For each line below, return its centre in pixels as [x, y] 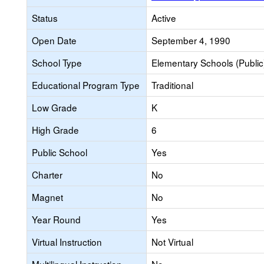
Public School [60, 152]
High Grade [55, 130]
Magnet [47, 197]
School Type [57, 62]
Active [164, 18]
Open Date [54, 40]
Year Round [56, 219]
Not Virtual [172, 242]
